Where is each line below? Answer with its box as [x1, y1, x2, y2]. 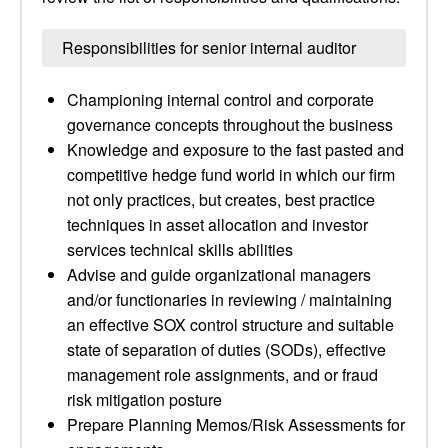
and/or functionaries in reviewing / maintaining [67, 288, 392, 311]
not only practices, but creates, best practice [67, 188, 375, 211]
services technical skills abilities [67, 238, 293, 261]
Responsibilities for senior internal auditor [62, 36, 356, 59]
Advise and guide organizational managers [67, 263, 371, 286]
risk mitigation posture [67, 388, 222, 411]
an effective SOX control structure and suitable [67, 313, 394, 336]
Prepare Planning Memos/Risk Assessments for [67, 413, 405, 436]
